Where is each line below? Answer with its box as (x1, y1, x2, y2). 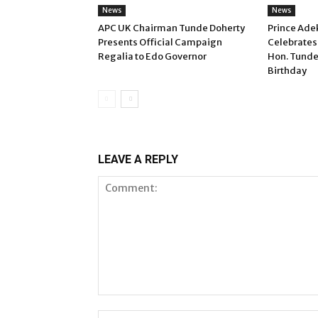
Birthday (268, 65, 307, 77)
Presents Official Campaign (98, 36, 222, 48)
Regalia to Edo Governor (98, 50, 207, 62)
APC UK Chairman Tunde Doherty (98, 22, 245, 34)
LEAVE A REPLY (98, 153, 178, 166)
